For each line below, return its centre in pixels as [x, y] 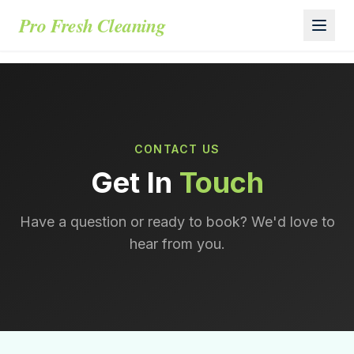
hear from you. [177, 244]
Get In [131, 183]
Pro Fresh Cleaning [92, 25]
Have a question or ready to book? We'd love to [177, 222]
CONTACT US [177, 149]
